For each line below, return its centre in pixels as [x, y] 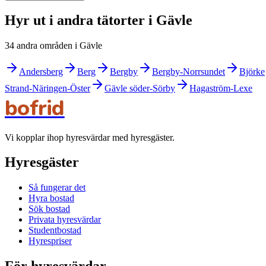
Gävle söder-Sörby [140, 88]
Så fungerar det [57, 188]
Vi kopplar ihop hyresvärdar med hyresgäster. [90, 137]
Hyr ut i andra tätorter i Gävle [99, 20]
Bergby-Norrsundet [189, 71]
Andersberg [41, 71]
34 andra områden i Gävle [53, 45]
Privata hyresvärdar [65, 220]
